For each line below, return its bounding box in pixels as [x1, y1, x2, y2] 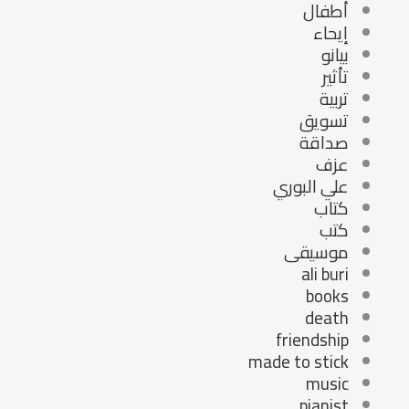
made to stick [247, 345, 349, 379]
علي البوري [272, 170, 349, 204]
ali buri [300, 257, 349, 291]
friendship [275, 323, 349, 357]
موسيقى [283, 236, 349, 269]
